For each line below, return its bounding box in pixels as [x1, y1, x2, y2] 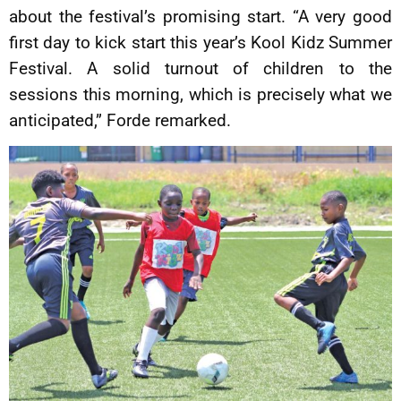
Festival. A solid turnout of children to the [9, 58, 392, 79]
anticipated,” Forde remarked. [9, 110, 231, 131]
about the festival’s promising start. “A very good [9, 6, 392, 27]
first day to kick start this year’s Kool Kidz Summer [9, 32, 392, 53]
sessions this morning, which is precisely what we [9, 84, 392, 105]
